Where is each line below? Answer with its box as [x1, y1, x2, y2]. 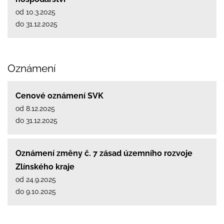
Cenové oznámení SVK [15, 90, 103, 100]
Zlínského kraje [15, 161, 74, 171]
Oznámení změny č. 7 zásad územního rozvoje [15, 148, 192, 158]
